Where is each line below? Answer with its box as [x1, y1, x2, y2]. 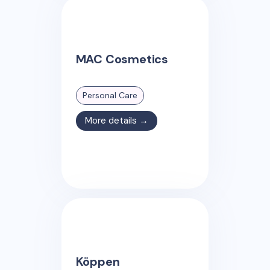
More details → [84, 114, 148, 127]
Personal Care [82, 89, 137, 101]
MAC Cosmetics [75, 51, 169, 67]
